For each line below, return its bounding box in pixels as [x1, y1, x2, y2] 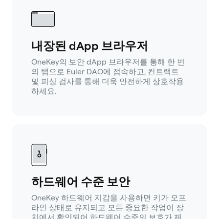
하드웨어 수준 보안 [31, 175, 130, 189]
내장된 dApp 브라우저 [31, 39, 148, 53]
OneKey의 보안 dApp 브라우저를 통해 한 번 [31, 57, 185, 67]
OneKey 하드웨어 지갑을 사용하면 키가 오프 [31, 193, 186, 203]
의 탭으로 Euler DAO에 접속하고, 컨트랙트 [31, 67, 179, 77]
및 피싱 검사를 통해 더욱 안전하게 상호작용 [31, 77, 184, 87]
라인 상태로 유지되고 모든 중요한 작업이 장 [31, 203, 184, 213]
